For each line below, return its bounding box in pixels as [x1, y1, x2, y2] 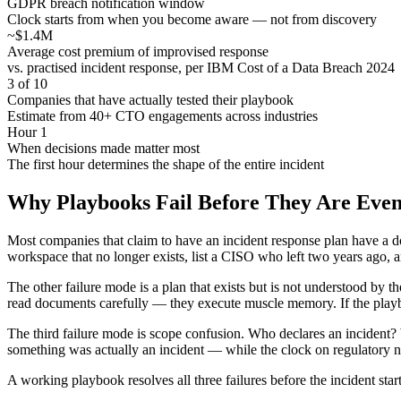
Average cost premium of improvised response [7, 43, 269, 59]
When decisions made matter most [7, 140, 200, 156]
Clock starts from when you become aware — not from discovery [7, 11, 377, 27]
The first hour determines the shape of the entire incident [7, 156, 324, 172]
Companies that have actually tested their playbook [7, 91, 294, 107]
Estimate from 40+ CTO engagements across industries [7, 107, 318, 124]
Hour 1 [7, 124, 47, 140]
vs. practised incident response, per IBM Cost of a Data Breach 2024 [7, 59, 395, 75]
